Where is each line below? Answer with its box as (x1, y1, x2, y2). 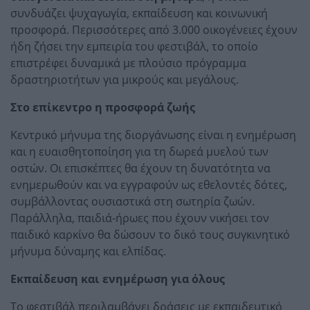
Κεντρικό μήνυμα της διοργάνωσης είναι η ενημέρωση (10, 127, 296, 143)
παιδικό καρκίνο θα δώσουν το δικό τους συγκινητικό (10, 226, 290, 242)
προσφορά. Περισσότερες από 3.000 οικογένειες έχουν (10, 21, 298, 37)
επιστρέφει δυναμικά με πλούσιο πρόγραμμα (10, 55, 246, 71)
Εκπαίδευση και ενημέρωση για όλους (10, 271, 225, 286)
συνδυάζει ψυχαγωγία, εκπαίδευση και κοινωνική (10, 5, 268, 21)
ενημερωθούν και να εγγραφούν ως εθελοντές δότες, (10, 176, 287, 192)
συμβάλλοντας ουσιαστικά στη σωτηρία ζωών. (10, 193, 255, 209)
